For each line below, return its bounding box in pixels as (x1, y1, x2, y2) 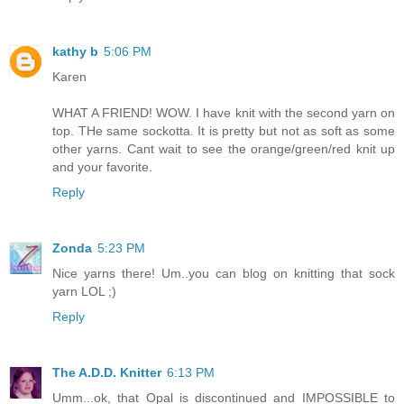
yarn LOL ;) (52, 284, 116, 299)
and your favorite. (52, 160, 152, 175)
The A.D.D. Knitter (52, 365, 161, 381)
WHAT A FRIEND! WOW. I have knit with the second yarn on (52, 106, 395, 121)
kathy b (52, 44, 98, 60)
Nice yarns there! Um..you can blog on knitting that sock (52, 266, 395, 281)
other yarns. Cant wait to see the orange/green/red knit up (52, 142, 395, 157)
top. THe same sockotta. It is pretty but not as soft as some (52, 124, 395, 139)
